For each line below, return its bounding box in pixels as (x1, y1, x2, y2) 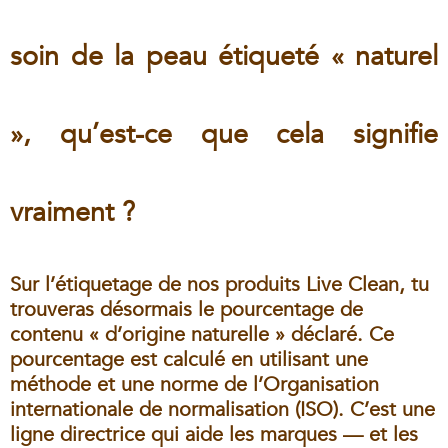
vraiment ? (10, 194, 135, 232)
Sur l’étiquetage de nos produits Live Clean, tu (10, 271, 429, 299)
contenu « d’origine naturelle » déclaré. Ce (10, 321, 394, 349)
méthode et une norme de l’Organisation (10, 371, 379, 399)
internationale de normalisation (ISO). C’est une (10, 396, 435, 424)
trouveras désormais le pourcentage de (10, 296, 363, 324)
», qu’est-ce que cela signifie (10, 116, 438, 154)
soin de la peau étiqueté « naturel (10, 38, 438, 76)
